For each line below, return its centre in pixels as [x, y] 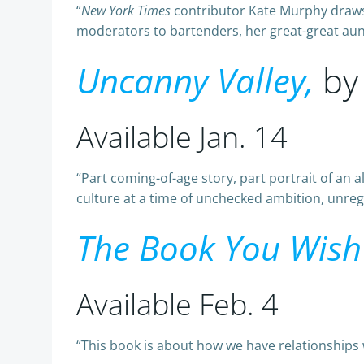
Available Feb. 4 [178, 304]
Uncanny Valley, [195, 80]
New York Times [126, 11]
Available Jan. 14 [182, 137]
